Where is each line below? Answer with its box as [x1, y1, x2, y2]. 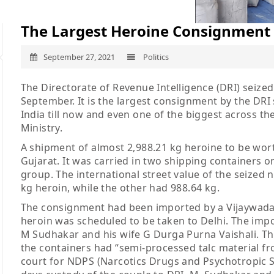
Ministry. [20, 121, 63, 135]
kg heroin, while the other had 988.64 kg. [20, 181, 223, 195]
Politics [141, 51, 169, 63]
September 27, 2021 [43, 51, 115, 63]
